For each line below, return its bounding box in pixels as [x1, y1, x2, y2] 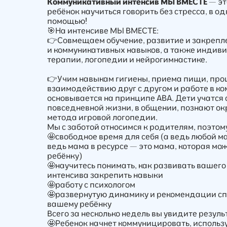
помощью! [47, 15, 88, 26]
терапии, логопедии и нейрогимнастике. [47, 54, 208, 64]
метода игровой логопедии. [47, 111, 158, 122]
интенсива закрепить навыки [47, 169, 164, 180]
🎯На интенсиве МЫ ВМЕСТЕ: [47, 25, 159, 35]
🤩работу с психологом [47, 179, 136, 190]
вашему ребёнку [47, 198, 112, 209]
